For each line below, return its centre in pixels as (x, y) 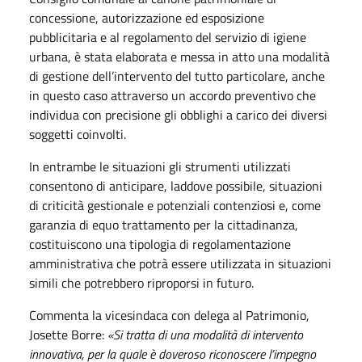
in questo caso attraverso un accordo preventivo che (173, 95)
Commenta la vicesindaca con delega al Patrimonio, (169, 315)
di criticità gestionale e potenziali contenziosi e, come (175, 205)
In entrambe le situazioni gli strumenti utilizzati (160, 166)
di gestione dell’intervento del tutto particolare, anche (177, 76)
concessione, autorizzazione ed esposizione (147, 18)
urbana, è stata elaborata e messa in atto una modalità (179, 57)
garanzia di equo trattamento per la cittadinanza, (164, 225)
